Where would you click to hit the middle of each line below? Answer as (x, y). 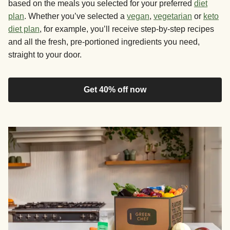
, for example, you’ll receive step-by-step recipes (127, 29)
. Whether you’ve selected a (75, 16)
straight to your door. (45, 55)
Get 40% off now (115, 90)
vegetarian (173, 16)
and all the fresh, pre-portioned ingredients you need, (104, 42)
